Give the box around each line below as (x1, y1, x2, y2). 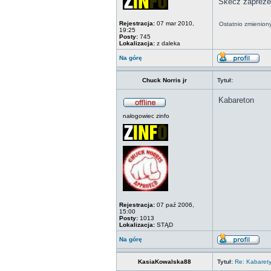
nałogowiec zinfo (123, 113, 169, 119)
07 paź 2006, (155, 201, 194, 208)
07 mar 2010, (155, 20, 194, 27)
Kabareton (218, 96, 254, 105)
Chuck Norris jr (142, 77, 187, 83)
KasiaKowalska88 (138, 258, 191, 265)
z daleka (155, 40, 180, 47)
